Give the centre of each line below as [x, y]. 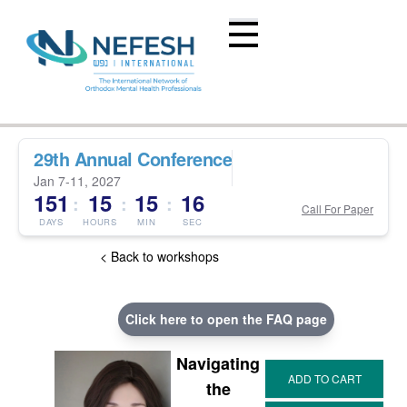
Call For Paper [338, 208]
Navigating [218, 363]
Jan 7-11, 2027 [77, 181]
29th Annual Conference [133, 159]
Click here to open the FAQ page [226, 319]
